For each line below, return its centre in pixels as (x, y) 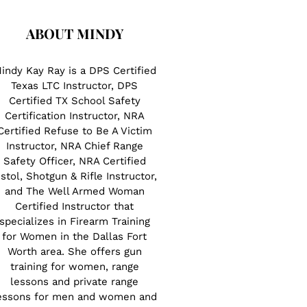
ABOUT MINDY (74, 34)
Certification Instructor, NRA (74, 116)
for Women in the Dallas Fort (75, 237)
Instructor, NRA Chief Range (74, 146)
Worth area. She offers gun (74, 252)
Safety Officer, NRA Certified (74, 161)
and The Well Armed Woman (74, 192)
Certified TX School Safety (74, 101)
